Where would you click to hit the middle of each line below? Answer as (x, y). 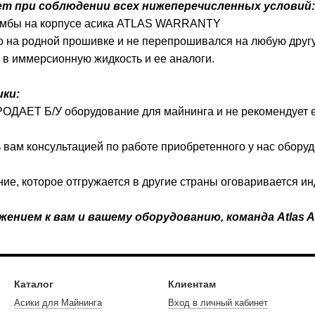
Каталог (34, 284)
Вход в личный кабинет (218, 303)
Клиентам (192, 284)
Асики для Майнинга (58, 303)
